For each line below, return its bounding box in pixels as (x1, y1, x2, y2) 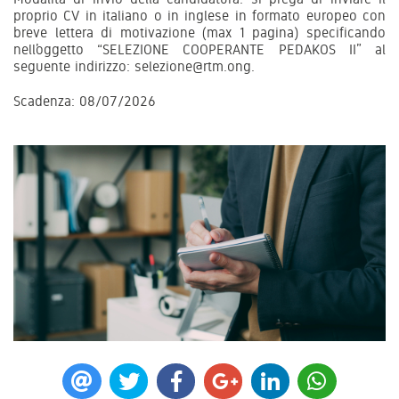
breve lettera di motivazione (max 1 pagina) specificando (13, 23, 386, 41)
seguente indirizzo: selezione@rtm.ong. (13, 57, 255, 75)
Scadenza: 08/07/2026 (13, 92, 156, 110)
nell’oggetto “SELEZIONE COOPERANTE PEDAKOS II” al (13, 40, 386, 58)
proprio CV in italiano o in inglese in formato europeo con (13, 6, 386, 24)
